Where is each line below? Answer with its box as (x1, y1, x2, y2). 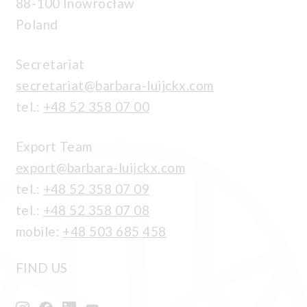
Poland (15, 16, 58, 32)
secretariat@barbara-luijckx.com (15, 77, 214, 93)
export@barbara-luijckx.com (15, 159, 186, 175)
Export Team (15, 138, 93, 154)
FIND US (15, 260, 67, 276)
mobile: (15, 223, 63, 239)
